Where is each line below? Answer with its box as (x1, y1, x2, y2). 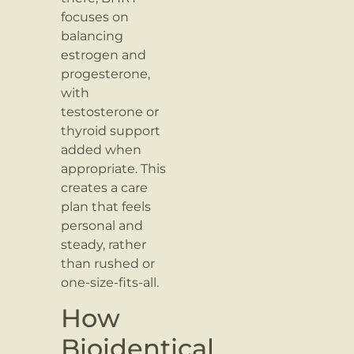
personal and (61, 217, 144, 233)
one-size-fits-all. (61, 274, 160, 290)
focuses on (61, 9, 130, 24)
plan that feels (61, 198, 152, 214)
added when (61, 141, 142, 157)
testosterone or (61, 104, 160, 119)
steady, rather (61, 236, 147, 252)
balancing (61, 28, 124, 43)
